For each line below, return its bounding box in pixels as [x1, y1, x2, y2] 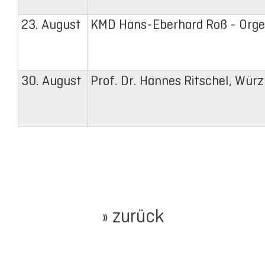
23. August [21, 17, 81, 33]
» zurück [101, 205, 164, 227]
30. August [21, 73, 82, 89]
